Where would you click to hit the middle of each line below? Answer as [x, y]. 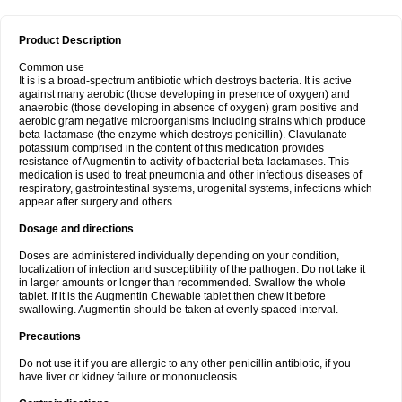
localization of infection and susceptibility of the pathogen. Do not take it [192, 269]
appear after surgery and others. [97, 202]
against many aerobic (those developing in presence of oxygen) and [184, 94]
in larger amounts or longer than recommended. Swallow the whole [182, 283]
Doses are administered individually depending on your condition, [179, 256]
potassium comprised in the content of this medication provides [171, 148]
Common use [52, 67]
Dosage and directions [76, 229]
